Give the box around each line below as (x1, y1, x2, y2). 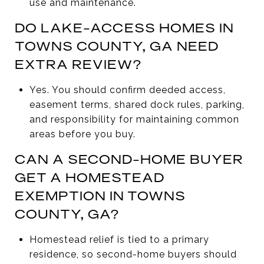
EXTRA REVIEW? (15, 55, 142, 72)
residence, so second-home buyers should (29, 248, 237, 260)
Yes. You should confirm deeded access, (29, 84, 226, 95)
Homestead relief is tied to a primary (29, 233, 209, 245)
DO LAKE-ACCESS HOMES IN (15, 19, 234, 36)
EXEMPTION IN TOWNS (15, 187, 186, 204)
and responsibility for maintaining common (29, 113, 239, 125)
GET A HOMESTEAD (15, 169, 164, 186)
